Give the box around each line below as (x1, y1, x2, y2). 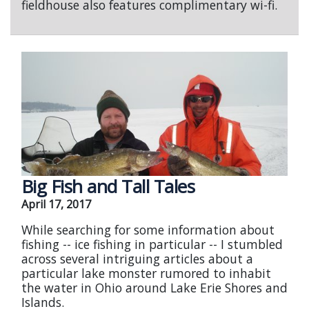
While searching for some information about (21, 221, 275, 238)
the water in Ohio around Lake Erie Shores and (21, 279, 288, 296)
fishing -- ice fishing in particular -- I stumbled (21, 236, 283, 252)
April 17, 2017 (21, 197, 91, 212)
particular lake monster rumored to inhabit (21, 265, 271, 281)
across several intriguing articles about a (21, 250, 253, 267)
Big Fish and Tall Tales (21, 174, 195, 199)
